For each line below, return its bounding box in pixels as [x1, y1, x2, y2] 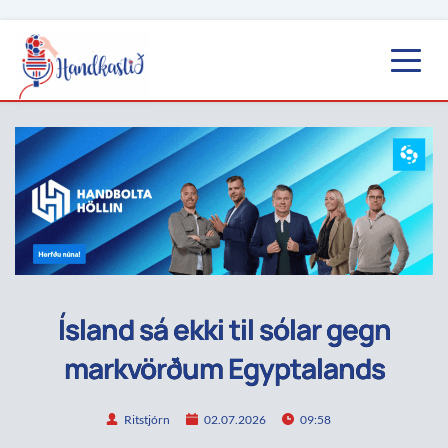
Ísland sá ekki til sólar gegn [57, 310, 391, 349]
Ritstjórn [123, 411, 170, 427]
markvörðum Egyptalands [63, 349, 385, 388]
